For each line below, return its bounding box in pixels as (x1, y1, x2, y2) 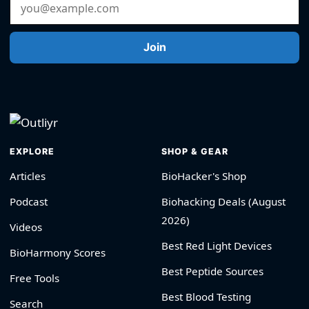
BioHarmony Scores (10, 245, 106, 259)
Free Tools (10, 270, 59, 285)
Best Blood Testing (161, 289, 251, 303)
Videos (10, 219, 42, 234)
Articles (10, 168, 46, 183)
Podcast (10, 194, 48, 208)
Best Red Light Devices (161, 238, 272, 252)
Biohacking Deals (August (161, 194, 286, 208)
